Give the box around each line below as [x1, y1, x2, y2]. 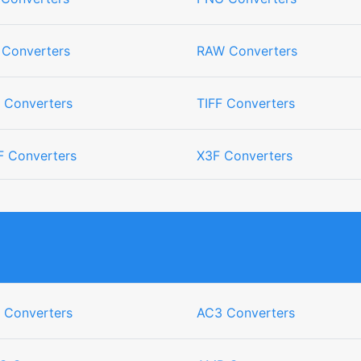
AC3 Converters [197, 305, 295, 321]
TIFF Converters [197, 95, 295, 111]
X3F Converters [197, 147, 293, 164]
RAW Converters [197, 43, 297, 59]
